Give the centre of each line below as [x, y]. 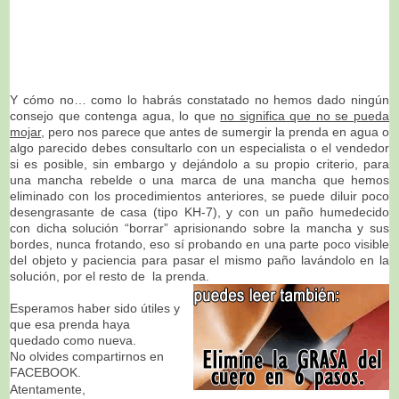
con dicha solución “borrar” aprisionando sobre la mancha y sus [199, 228]
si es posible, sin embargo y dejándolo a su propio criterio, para [199, 163]
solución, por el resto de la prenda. [110, 276]
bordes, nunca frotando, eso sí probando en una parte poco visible [199, 244]
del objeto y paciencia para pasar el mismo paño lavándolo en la [199, 260]
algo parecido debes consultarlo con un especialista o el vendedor [199, 147]
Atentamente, [48, 389]
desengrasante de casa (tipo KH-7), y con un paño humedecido [199, 212]
